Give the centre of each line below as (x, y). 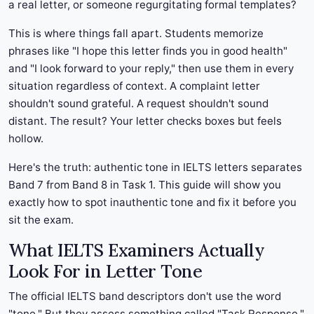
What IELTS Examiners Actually (137, 251)
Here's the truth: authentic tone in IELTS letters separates (155, 168)
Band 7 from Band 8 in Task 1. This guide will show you (145, 185)
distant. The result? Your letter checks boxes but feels (145, 121)
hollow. (26, 139)
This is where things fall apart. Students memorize (136, 34)
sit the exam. (41, 220)
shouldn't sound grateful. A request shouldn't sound (138, 104)
